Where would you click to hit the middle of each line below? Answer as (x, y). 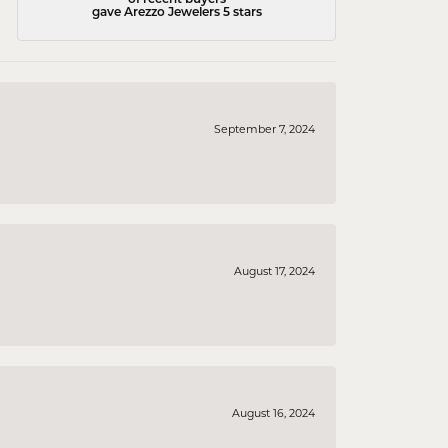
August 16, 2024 (273, 415)
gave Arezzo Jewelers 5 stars (176, 12)
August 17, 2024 (274, 273)
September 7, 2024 (264, 131)
